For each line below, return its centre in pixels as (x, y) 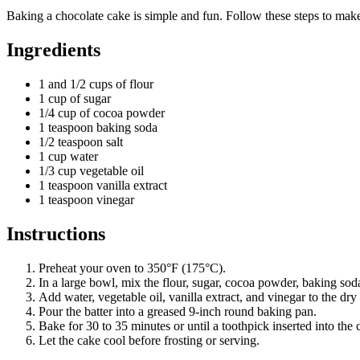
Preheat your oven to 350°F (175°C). (132, 268)
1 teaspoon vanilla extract (103, 185)
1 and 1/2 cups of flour (96, 84)
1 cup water (68, 156)
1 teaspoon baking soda (98, 127)
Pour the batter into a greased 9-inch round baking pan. (178, 311)
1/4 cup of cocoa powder (102, 112)
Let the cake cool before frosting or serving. (149, 340)
